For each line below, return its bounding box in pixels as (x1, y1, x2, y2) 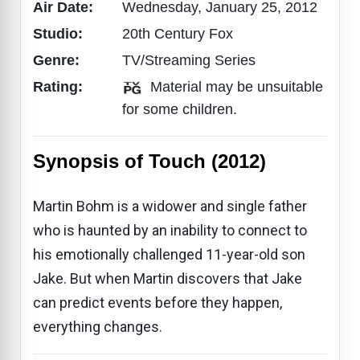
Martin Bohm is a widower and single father (33, 197, 307, 215)
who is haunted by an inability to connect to (33, 221, 307, 239)
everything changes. (33, 317, 162, 335)
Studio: (33, 25, 87, 42)
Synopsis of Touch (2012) (33, 149, 266, 172)
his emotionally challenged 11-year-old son (33, 245, 305, 263)
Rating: (33, 78, 87, 95)
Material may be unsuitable (146, 78, 323, 95)
